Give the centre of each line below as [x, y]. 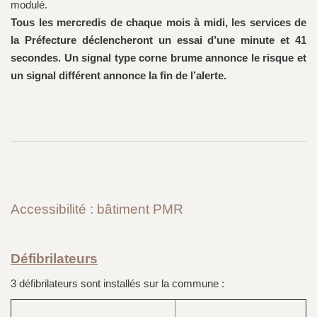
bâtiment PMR [140, 209]
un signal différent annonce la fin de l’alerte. [119, 76]
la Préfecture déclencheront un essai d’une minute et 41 [158, 40]
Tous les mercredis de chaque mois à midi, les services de [158, 23]
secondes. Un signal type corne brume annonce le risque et [158, 58]
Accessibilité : [54, 209]
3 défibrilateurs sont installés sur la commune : [117, 284]
